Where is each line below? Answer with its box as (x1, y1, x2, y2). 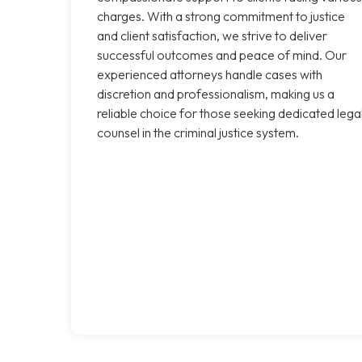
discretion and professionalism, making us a (97, 85, 335, 102)
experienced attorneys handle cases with (97, 65, 322, 82)
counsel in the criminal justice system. (97, 124, 299, 141)
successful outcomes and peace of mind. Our (97, 46, 347, 63)
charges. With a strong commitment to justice (97, 7, 345, 24)
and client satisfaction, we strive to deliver (97, 27, 327, 44)
